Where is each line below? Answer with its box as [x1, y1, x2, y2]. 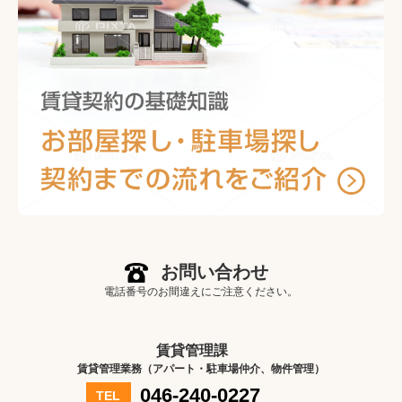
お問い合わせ [161, 261, 268, 282]
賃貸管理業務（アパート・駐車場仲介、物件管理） [77, 362, 325, 375]
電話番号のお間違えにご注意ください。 [104, 284, 298, 298]
